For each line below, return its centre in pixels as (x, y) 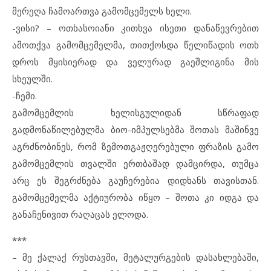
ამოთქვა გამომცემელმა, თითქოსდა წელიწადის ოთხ (135, 45)
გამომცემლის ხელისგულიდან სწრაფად (135, 113)
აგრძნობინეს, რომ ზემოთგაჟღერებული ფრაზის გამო (135, 146)
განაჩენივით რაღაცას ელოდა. (80, 214)
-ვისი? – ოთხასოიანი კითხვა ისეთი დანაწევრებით (135, 28)
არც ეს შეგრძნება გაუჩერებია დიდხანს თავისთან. (135, 180)
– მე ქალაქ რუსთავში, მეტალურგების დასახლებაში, (135, 257)
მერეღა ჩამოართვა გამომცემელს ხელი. (102, 11)
